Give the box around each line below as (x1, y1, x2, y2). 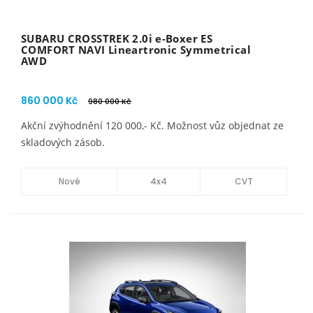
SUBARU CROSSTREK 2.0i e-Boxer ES (21, 31, 212, 45)
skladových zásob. (21, 136, 105, 149)
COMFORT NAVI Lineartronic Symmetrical (21, 43, 251, 57)
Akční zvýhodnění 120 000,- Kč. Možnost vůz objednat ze (21, 119, 284, 132)
